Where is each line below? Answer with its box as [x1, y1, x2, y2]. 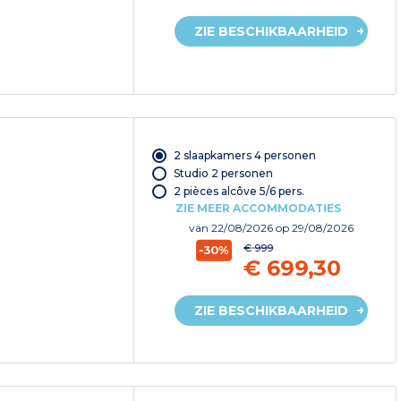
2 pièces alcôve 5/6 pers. [173, 184, 304, 198]
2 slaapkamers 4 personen [173, 149, 316, 162]
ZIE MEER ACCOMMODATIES [175, 201, 341, 215]
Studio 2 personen [173, 166, 273, 180]
